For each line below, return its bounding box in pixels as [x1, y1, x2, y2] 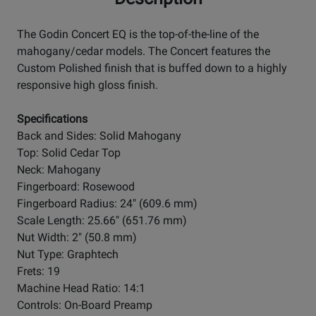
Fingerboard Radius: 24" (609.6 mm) [17, 197, 197, 211]
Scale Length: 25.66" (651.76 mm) [17, 214, 187, 228]
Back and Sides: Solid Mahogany [17, 129, 181, 143]
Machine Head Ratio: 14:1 [17, 281, 145, 296]
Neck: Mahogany [17, 163, 101, 177]
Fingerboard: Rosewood [17, 180, 135, 194]
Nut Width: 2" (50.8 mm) [17, 231, 137, 245]
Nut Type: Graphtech [17, 248, 119, 262]
